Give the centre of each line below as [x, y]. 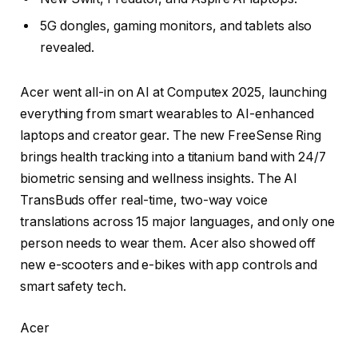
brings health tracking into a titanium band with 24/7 [173, 157]
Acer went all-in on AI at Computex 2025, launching [174, 93]
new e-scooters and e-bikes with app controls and [169, 265]
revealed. [68, 48]
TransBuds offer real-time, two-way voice [144, 201]
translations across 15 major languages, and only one [177, 222]
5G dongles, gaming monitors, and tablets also [176, 26]
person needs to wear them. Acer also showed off [168, 244]
